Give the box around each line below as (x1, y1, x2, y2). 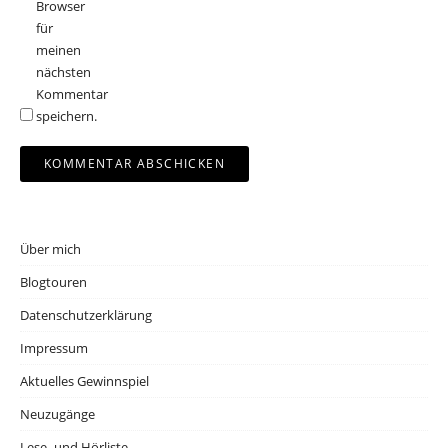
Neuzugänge (20, 404, 95, 423)
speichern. (36, 106, 97, 125)
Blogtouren (20, 272, 87, 291)
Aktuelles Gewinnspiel (20, 371, 149, 390)
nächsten (36, 62, 91, 81)
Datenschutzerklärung (20, 305, 152, 324)
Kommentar (36, 84, 108, 103)
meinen (36, 40, 81, 59)
